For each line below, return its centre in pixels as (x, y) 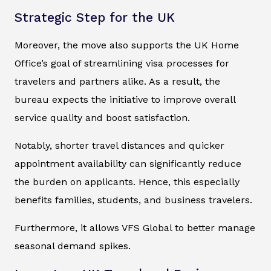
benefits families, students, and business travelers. (133, 200)
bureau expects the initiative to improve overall (125, 99)
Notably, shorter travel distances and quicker (119, 145)
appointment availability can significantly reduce (128, 163)
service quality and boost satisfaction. (102, 117)
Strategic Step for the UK (95, 17)
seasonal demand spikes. (73, 246)
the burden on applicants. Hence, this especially (127, 181)
